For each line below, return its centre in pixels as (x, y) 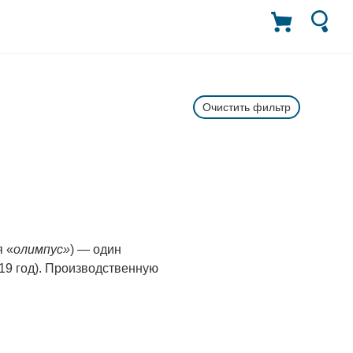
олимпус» (42, 249)
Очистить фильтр (246, 107)
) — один (96, 249)
